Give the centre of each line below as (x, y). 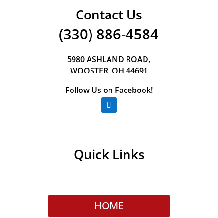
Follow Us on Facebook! (109, 90)
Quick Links (109, 154)
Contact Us (109, 15)
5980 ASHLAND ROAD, (109, 59)
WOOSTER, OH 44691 (109, 71)
